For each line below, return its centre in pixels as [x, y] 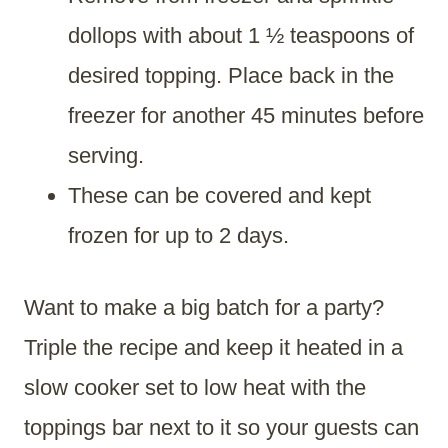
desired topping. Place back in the [231, 76]
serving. [106, 156]
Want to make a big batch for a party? [204, 308]
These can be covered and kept [219, 196]
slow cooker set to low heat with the [195, 388]
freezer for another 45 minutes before [246, 116]
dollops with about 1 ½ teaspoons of [241, 36]
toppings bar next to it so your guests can [221, 428]
